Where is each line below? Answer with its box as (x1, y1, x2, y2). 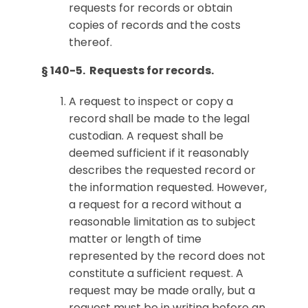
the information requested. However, (69, 179, 267, 195)
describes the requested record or (69, 162, 256, 178)
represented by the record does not (69, 248, 265, 264)
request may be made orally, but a (69, 283, 255, 298)
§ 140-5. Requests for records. (41, 63, 214, 78)
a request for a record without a (69, 197, 241, 212)
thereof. (69, 34, 112, 50)
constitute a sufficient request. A (69, 265, 243, 281)
